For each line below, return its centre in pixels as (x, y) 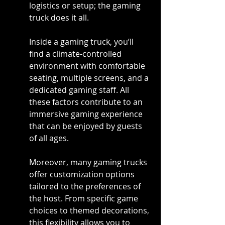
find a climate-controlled (76, 54)
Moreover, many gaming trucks (89, 162)
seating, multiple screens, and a (90, 78)
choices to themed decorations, (90, 211)
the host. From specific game (85, 199)
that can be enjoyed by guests (87, 126)
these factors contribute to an (87, 102)
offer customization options (83, 175)
